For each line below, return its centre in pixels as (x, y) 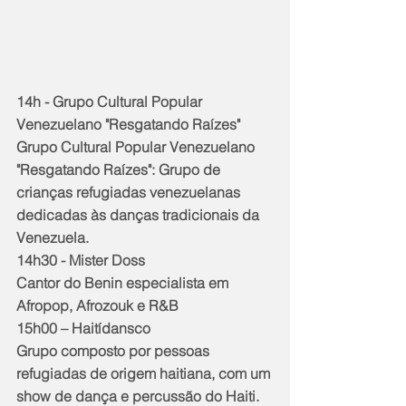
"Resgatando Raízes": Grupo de (120, 169)
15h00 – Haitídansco (83, 328)
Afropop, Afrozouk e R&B (97, 305)
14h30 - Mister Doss (81, 260)
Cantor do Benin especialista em (124, 282)
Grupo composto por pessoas (115, 350)
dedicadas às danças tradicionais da (140, 214)
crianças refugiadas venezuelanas (130, 192)
